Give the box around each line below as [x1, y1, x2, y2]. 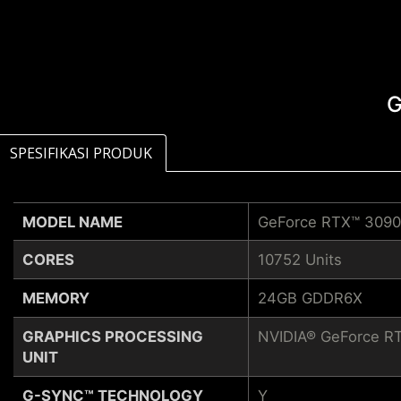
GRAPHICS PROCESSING [22, 327, 203, 346]
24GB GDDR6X [257, 288, 363, 307]
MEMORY [22, 288, 90, 307]
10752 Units [257, 250, 342, 269]
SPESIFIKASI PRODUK [10, 143, 152, 164]
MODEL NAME [22, 212, 123, 231]
